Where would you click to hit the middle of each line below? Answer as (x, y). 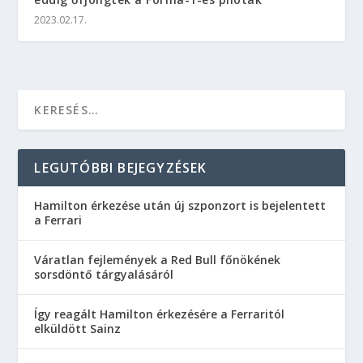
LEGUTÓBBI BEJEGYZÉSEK (121, 168)
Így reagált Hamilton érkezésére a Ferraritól (160, 314)
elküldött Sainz (78, 329)
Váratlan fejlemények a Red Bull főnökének (158, 260)
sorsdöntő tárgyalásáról (104, 275)
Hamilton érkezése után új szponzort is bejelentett (180, 206)
